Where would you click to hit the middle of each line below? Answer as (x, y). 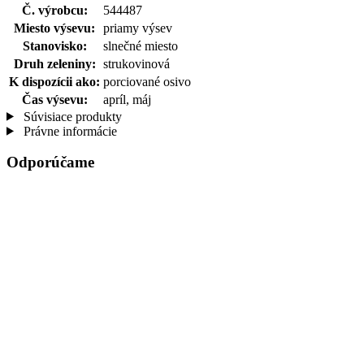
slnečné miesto (141, 45)
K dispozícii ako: (54, 81)
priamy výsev (138, 28)
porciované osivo (147, 81)
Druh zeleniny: (54, 63)
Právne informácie (68, 131)
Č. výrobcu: (54, 10)
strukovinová (136, 63)
